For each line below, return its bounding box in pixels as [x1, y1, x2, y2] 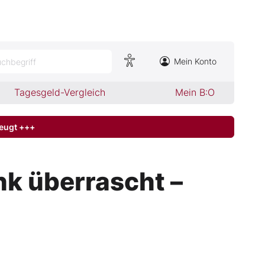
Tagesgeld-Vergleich [14, 86, 106, 98]
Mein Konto [174, 56, 216, 66]
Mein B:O [174, 86, 215, 98]
